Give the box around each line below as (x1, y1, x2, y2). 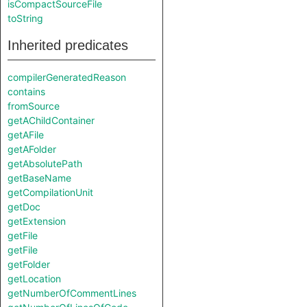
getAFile (8, 129, 44, 140)
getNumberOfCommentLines (8, 287, 136, 299)
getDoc (8, 201, 40, 212)
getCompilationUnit (8, 186, 93, 198)
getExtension (8, 215, 66, 227)
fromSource (8, 100, 60, 112)
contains (8, 86, 45, 97)
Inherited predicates (8, 38, 128, 53)
